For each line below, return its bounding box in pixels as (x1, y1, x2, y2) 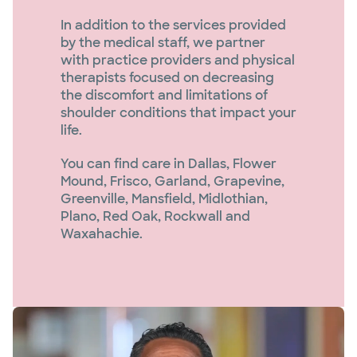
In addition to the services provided (61, 17, 286, 33)
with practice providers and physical (61, 52, 295, 69)
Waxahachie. (61, 226, 143, 242)
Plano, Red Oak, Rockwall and (61, 208, 250, 225)
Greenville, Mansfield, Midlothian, (61, 190, 268, 207)
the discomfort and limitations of (61, 87, 268, 104)
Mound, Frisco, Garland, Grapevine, (61, 173, 284, 190)
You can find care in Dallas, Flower (61, 155, 277, 172)
